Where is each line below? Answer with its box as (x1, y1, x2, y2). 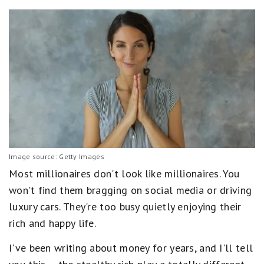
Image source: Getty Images (9, 152, 104, 161)
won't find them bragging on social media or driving (9, 183, 252, 197)
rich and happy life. (9, 216, 97, 230)
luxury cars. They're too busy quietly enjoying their (9, 200, 242, 214)
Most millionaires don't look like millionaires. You (9, 167, 240, 181)
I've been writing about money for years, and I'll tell (9, 241, 253, 255)
